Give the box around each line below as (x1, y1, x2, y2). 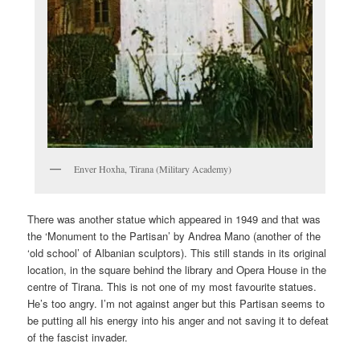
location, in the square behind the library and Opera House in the (27, 261, 327, 277)
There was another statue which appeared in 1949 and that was (27, 211, 321, 227)
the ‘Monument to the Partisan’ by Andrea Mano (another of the (27, 227, 321, 243)
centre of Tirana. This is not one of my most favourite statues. (27, 278, 317, 294)
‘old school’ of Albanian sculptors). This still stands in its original (27, 244, 327, 260)
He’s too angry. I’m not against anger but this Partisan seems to (27, 295, 325, 311)
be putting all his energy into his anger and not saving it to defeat (27, 312, 329, 328)
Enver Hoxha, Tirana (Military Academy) (74, 162, 231, 175)
